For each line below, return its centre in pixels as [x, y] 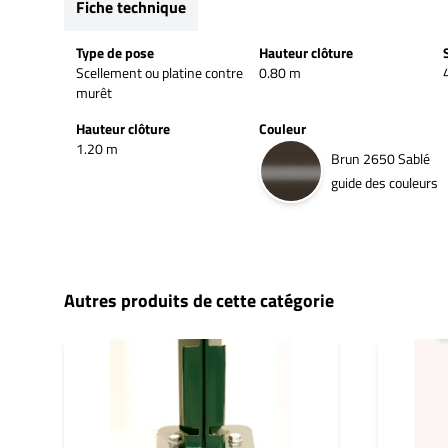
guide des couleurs [385, 182]
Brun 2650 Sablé [381, 158]
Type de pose [115, 52]
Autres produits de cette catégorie [199, 300]
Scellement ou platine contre [159, 72]
